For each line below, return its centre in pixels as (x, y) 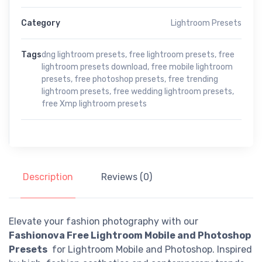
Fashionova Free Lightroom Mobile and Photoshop (130, 235)
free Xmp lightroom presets (94, 104)
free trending (193, 79)
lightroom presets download (94, 67)
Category (41, 23)
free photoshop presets (119, 79)
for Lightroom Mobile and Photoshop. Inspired (150, 249)
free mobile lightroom (192, 67)
